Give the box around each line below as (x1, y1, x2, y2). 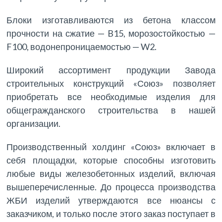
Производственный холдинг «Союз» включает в (6, 141, 216, 153)
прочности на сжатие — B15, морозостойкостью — (6, 28, 216, 39)
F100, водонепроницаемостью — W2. (6, 41, 157, 53)
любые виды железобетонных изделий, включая (6, 168, 216, 179)
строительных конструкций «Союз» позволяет (6, 78, 216, 89)
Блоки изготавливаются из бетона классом (6, 14, 216, 26)
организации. (6, 118, 61, 129)
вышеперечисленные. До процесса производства (6, 181, 216, 193)
